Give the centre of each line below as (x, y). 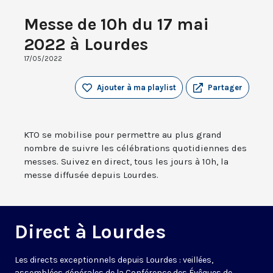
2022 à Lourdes (86, 44)
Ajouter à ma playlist (136, 88)
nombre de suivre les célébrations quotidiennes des (135, 148)
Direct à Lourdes (90, 232)
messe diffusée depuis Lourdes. (91, 175)
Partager (225, 88)
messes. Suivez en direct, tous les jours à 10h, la (126, 162)
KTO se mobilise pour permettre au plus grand (123, 135)
